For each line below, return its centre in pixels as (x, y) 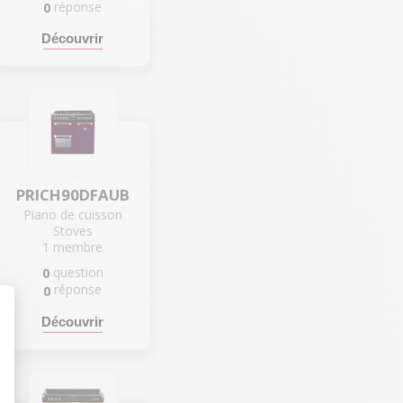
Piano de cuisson (72, 215)
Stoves (72, 231)
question (78, 273)
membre (78, 247)
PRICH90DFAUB (72, 195)
